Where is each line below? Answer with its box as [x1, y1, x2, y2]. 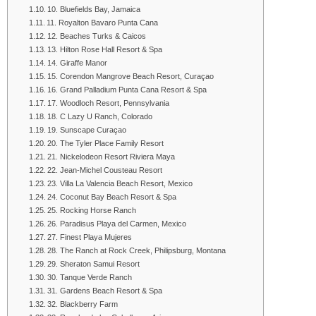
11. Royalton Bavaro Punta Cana [47, 18, 159, 27]
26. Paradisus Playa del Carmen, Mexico [47, 219, 187, 228]
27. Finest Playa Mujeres [47, 232, 133, 241]
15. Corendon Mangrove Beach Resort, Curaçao [47, 71, 214, 80]
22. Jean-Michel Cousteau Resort [47, 165, 163, 174]
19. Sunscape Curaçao [47, 125, 127, 134]
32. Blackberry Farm [47, 299, 119, 308]
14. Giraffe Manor [47, 58, 108, 67]
